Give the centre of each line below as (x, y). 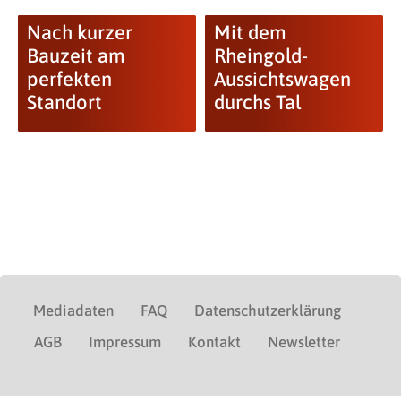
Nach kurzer (79, 32)
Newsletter (304, 342)
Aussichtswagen (282, 79)
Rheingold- (260, 55)
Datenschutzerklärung (268, 311)
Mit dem (250, 32)
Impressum (125, 342)
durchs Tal (257, 102)
